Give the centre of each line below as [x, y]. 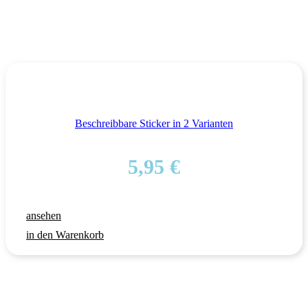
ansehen [44, 215]
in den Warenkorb [65, 234]
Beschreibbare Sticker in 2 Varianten [154, 123]
